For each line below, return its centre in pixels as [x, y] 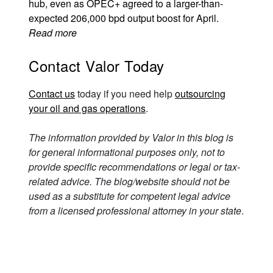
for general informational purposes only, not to [127, 152]
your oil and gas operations [87, 108]
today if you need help [125, 94]
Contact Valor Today [97, 66]
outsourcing [200, 94]
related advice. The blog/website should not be [129, 181]
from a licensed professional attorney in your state [135, 211]
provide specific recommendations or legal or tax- [134, 167]
